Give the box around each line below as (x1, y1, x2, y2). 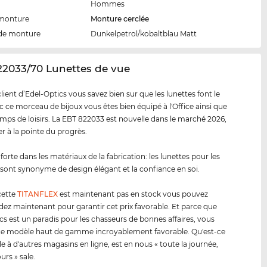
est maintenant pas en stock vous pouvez (58, 190, 209, 199)
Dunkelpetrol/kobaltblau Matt (91, 29, 197, 39)
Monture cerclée (91, 14, 150, 24)
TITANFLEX (17, 190, 58, 199)
